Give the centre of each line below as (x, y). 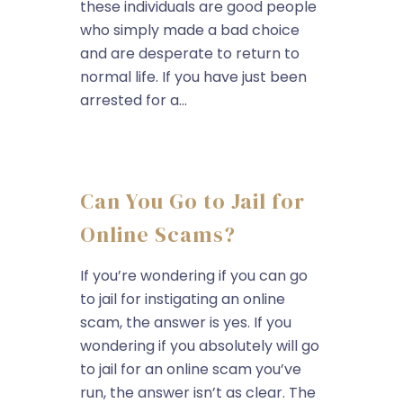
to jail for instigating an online (183, 299)
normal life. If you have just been (193, 77)
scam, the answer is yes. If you (186, 322)
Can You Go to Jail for (193, 201)
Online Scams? (158, 234)
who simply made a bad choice (190, 30)
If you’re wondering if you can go (194, 276)
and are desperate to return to (190, 54)
